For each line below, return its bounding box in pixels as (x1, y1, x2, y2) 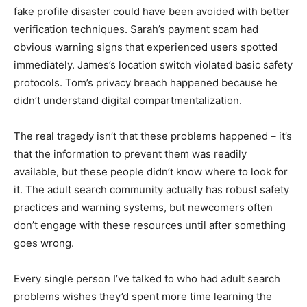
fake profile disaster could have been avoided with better (14, 5, 290, 18)
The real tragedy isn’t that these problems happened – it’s (14, 130, 292, 143)
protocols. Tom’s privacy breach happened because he (14, 76, 278, 89)
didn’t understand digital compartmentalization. (14, 94, 242, 107)
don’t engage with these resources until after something (14, 219, 286, 232)
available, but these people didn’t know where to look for (14, 165, 288, 178)
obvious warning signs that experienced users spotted (14, 40, 278, 53)
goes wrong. (14, 236, 74, 249)
